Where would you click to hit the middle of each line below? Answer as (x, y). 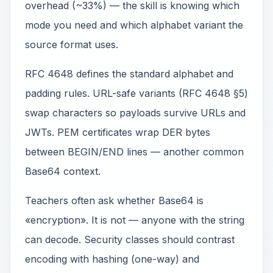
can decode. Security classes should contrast (130, 239)
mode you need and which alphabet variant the (134, 25)
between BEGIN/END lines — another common (134, 152)
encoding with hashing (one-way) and (112, 259)
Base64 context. (63, 171)
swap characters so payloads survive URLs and (135, 113)
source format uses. (72, 44)
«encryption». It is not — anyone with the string (135, 220)
